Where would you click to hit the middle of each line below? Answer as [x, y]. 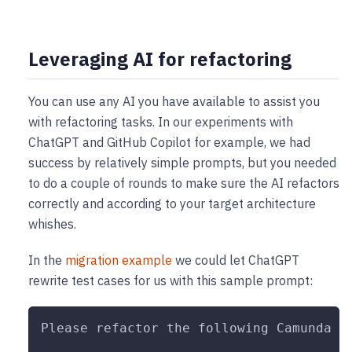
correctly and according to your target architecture [172, 204]
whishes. [52, 224]
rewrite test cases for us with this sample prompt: [170, 281]
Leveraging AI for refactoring [160, 59]
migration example [119, 260]
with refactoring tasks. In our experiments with [161, 122]
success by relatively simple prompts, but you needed [182, 163]
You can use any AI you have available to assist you [174, 102]
